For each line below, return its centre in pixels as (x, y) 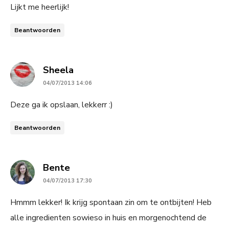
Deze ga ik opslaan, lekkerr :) (62, 105)
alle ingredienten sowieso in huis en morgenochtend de (108, 218)
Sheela (58, 70)
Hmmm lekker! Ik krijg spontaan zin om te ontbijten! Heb (111, 203)
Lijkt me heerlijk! (40, 7)
